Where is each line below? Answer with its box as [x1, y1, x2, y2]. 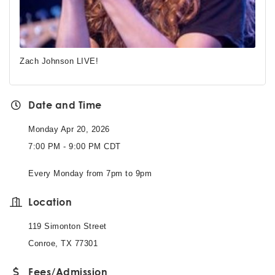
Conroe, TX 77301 [28, 239, 98, 248]
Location [28, 196, 72, 207]
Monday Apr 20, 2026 [28, 125, 110, 134]
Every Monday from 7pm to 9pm [28, 169, 152, 178]
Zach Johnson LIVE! [20, 56, 98, 66]
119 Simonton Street [28, 222, 107, 231]
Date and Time [28, 99, 102, 110]
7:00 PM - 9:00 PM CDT [28, 142, 121, 151]
